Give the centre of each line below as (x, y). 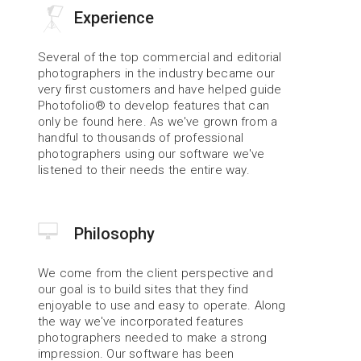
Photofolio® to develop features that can (154, 106)
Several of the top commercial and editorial (160, 57)
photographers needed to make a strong (153, 338)
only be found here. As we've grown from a (158, 122)
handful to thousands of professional (141, 138)
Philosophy (115, 234)
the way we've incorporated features (141, 322)
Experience (114, 18)
